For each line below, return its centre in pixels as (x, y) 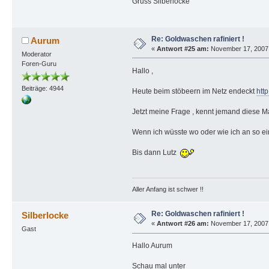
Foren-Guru (39, 63)
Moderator (36, 54)
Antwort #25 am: (183, 48)
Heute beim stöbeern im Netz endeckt (194, 91)
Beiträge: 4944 (42, 88)
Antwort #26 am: (183, 224)
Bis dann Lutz (156, 152)
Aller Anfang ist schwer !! (168, 189)
